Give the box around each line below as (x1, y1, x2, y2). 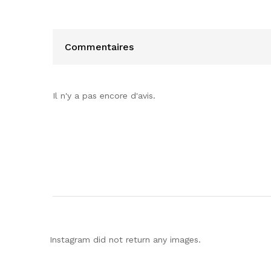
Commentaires (65, 41, 134, 53)
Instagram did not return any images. (50, 235, 201, 245)
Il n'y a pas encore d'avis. (53, 91, 155, 100)
